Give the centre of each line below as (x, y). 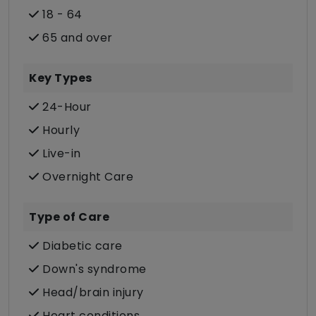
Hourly (59, 130)
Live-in (60, 154)
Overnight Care (86, 177)
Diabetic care (81, 246)
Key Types (61, 78)
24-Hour (65, 107)
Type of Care (69, 217)
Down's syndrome (93, 269)
